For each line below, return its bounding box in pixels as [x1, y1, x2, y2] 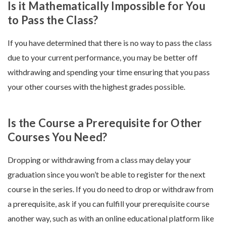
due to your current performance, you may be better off [8, 52, 198, 63]
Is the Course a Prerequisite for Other [8, 116, 202, 130]
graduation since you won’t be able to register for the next [8, 169, 205, 180]
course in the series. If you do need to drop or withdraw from [8, 184, 213, 194]
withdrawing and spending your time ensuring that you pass [8, 67, 210, 77]
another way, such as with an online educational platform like [8, 213, 214, 223]
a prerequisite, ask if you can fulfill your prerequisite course [8, 199, 209, 209]
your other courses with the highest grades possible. [8, 82, 185, 92]
